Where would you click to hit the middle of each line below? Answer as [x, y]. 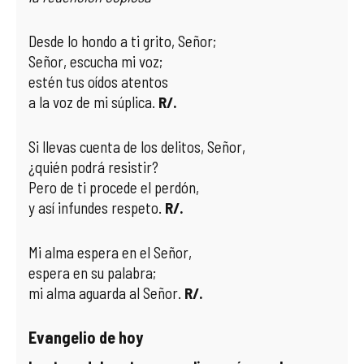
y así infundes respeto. [97, 208]
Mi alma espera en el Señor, [110, 252]
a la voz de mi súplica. [93, 102]
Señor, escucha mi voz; [95, 61]
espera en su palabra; [92, 273]
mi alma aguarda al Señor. [106, 293]
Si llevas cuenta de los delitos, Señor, [137, 147]
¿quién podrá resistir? [93, 167]
